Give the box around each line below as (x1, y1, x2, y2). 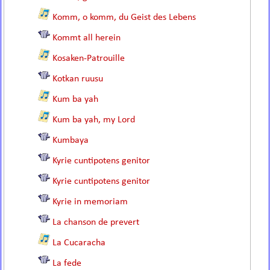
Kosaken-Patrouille (52, 54, 125, 63)
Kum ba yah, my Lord (52, 115, 136, 125)
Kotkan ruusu (52, 74, 104, 84)
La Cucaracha (52, 238, 106, 248)
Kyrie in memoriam (52, 197, 128, 207)
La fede (52, 259, 82, 268)
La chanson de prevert (52, 218, 140, 227)
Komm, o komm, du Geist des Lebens (52, 13, 196, 22)
